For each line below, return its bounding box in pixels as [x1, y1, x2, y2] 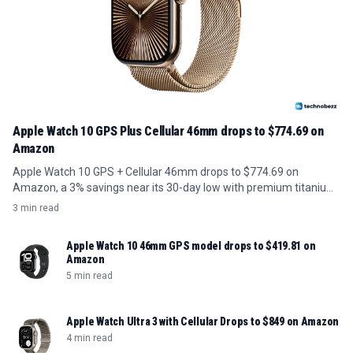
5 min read [66, 270, 113, 282]
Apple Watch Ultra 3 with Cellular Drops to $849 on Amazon [66, 315, 340, 329]
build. [13, 197, 39, 210]
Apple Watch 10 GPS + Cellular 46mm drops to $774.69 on [13, 165, 299, 179]
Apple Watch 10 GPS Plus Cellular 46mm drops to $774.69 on [13, 124, 324, 139]
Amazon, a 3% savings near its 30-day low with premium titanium [13, 181, 336, 195]
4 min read [66, 333, 113, 344]
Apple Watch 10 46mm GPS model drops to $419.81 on [66, 240, 316, 253]
